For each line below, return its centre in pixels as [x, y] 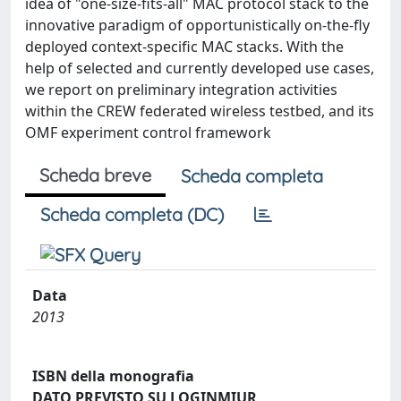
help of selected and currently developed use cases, [200, 68]
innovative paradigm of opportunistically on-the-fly [197, 25]
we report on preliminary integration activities [181, 90]
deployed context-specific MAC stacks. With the [184, 47]
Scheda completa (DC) [132, 214]
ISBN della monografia [113, 375]
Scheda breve [95, 175]
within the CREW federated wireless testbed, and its [200, 111]
